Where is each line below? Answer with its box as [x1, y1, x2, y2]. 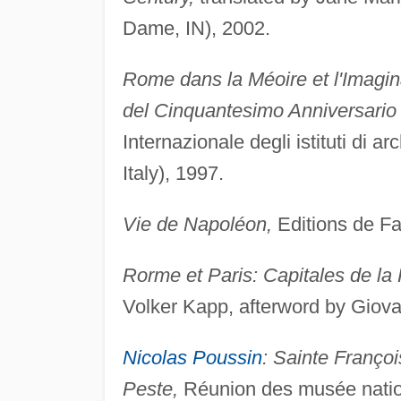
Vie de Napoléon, [122, 213, 272, 236]
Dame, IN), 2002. [122, 17, 270, 40]
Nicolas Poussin [122, 346, 262, 370]
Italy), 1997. [122, 162, 224, 185]
